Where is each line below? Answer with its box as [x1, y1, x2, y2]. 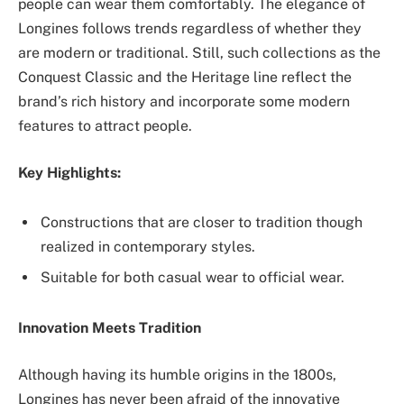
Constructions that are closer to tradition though [41, 214, 363, 232]
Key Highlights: [18, 163, 121, 181]
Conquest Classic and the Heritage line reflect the [18, 69, 352, 87]
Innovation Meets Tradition [18, 319, 201, 337]
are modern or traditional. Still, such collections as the [18, 44, 381, 62]
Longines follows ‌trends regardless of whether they [18, 20, 362, 38]
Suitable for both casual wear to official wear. [41, 269, 344, 287]
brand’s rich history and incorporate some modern [18, 93, 350, 111]
